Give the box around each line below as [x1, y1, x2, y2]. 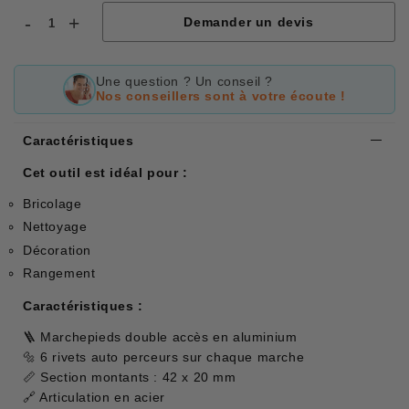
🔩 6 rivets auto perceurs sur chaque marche [23, 350, 305, 365]
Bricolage [23, 195, 82, 211]
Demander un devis [184, 14, 314, 29]
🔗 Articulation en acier [23, 390, 165, 405]
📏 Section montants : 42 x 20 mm [23, 370, 236, 385]
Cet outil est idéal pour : [23, 164, 188, 180]
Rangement [23, 266, 96, 281]
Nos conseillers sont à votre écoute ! [95, 89, 347, 103]
